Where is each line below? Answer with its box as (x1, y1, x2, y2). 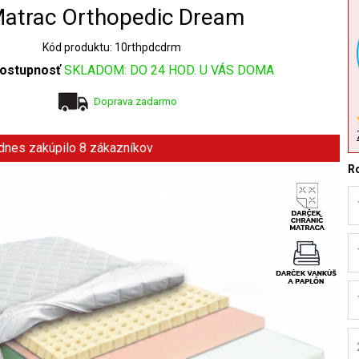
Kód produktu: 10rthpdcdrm (42, 40, 181, 54)
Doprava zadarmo (94, 95, 177, 107)
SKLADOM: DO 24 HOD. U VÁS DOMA (64, 62, 274, 78)
